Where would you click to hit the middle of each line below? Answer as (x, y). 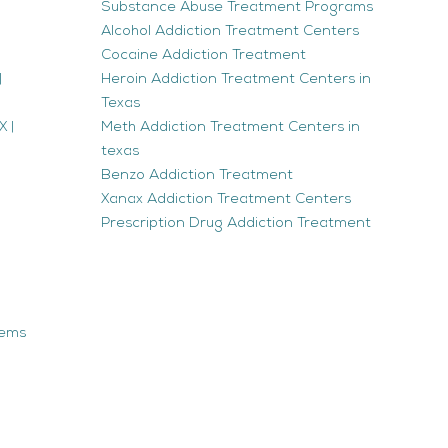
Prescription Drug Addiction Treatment (236, 223)
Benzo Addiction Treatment (197, 175)
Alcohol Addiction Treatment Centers (230, 31)
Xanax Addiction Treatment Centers (226, 199)
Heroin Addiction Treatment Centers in (236, 79)
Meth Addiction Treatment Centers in (230, 127)
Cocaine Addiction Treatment (203, 55)
